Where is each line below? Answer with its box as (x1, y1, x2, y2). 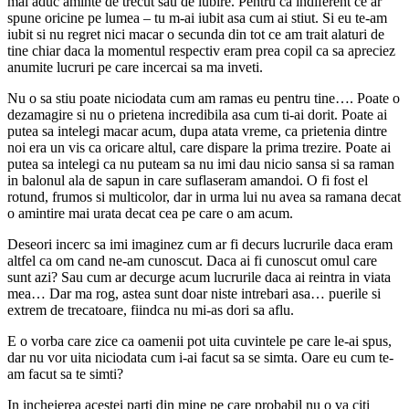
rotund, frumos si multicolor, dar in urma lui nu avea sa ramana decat (7, 188, 401, 204)
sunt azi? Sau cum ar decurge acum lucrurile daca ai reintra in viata (7, 268, 391, 285)
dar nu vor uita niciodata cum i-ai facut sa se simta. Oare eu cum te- (7, 349, 393, 365)
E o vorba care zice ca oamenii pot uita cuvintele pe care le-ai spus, (7, 332, 392, 349)
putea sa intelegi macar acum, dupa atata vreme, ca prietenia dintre (7, 122, 387, 139)
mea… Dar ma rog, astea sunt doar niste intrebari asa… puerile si (7, 285, 381, 301)
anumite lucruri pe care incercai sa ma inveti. (7, 58, 263, 75)
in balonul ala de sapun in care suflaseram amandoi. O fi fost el (7, 172, 368, 188)
